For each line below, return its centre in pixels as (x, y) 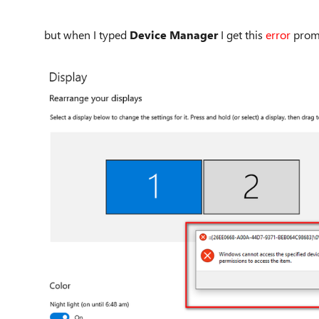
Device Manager (175, 34)
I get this (243, 34)
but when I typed (87, 34)
